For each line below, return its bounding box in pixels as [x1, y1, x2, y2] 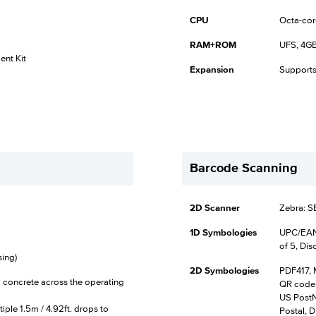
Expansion [189, 64, 234, 75]
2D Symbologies [189, 265, 259, 276]
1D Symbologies [189, 227, 257, 238]
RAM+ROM [189, 39, 236, 50]
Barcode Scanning [189, 162, 298, 175]
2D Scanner [189, 202, 240, 213]
